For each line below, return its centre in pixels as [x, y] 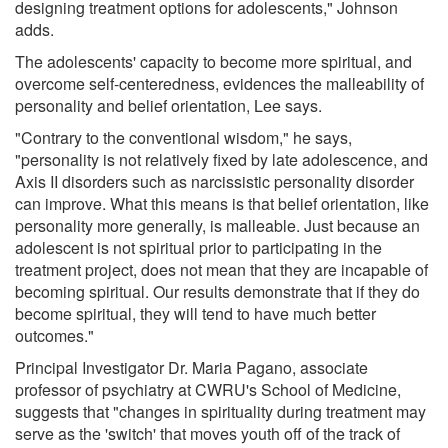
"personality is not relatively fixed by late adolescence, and [221, 159]
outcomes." [54, 335]
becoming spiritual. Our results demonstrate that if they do [217, 291]
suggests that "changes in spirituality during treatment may [220, 411]
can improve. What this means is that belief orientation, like [222, 203]
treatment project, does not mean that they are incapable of [221, 269]
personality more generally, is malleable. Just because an [217, 225]
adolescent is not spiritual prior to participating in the [198, 247]
